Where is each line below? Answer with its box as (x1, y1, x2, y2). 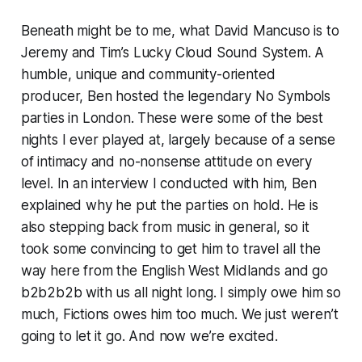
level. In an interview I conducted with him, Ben (20, 175, 317, 192)
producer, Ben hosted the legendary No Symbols (20, 88, 331, 105)
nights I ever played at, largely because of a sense (20, 132, 336, 149)
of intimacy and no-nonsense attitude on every (20, 154, 313, 170)
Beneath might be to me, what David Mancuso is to (20, 23, 339, 40)
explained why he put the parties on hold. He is (20, 197, 318, 214)
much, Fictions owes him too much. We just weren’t (20, 306, 339, 323)
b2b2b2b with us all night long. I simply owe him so (20, 284, 342, 301)
